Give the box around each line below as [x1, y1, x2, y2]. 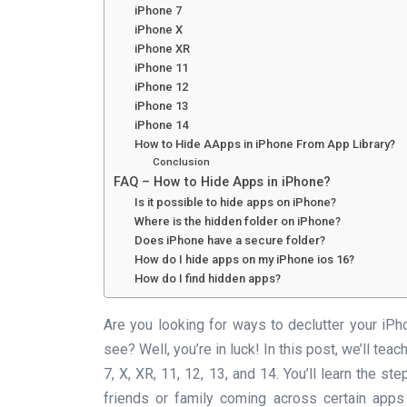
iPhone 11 [134, 60, 188, 74]
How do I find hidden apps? [134, 271, 281, 285]
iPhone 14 [134, 117, 188, 132]
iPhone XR [134, 41, 190, 55]
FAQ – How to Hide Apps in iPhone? [114, 174, 331, 190]
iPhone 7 [134, 3, 182, 17]
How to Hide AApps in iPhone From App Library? [134, 136, 395, 151]
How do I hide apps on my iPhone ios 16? [134, 252, 354, 266]
